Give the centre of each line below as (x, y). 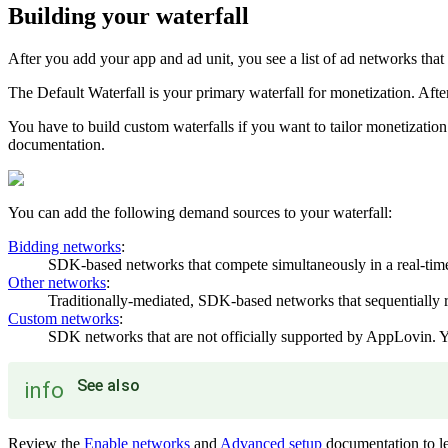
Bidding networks (64, 246)
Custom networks (63, 318)
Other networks (57, 282)
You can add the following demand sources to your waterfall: (200, 212)
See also (108, 385)
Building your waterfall (128, 15)
